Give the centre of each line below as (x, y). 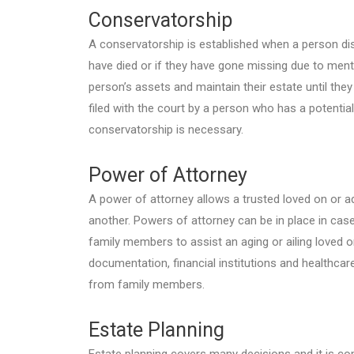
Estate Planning (156, 330)
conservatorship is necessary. (166, 129)
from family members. (147, 285)
